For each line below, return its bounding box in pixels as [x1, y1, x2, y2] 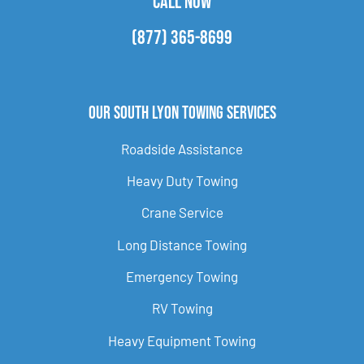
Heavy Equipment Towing [108, 331, 256, 349]
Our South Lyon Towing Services [88, 102, 276, 124]
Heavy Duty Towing [126, 171, 238, 188]
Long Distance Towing [117, 236, 247, 253]
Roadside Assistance [121, 140, 243, 157]
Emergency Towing [126, 268, 238, 285]
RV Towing [151, 300, 213, 317]
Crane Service [141, 204, 223, 221]
